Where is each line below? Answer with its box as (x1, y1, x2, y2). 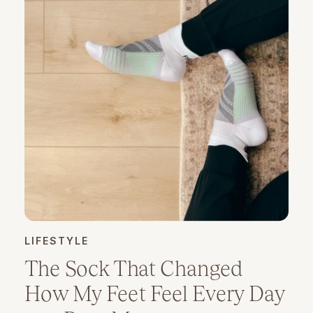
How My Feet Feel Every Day (24, 280, 284, 307)
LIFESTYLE (24, 235, 89, 247)
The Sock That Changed (24, 255, 242, 281)
